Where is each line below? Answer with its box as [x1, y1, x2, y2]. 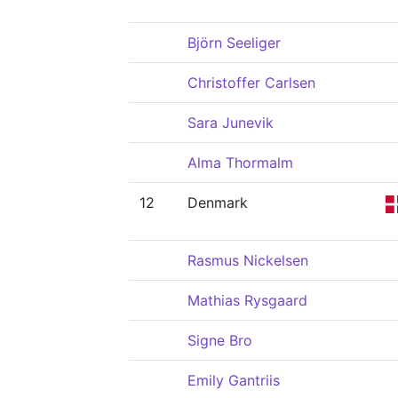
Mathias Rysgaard [187, 291, 307, 309]
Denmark [187, 194, 248, 211]
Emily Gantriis [187, 371, 280, 389]
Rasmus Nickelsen [187, 251, 308, 269]
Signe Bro [187, 331, 252, 349]
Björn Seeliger [187, 34, 281, 52]
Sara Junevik [187, 114, 274, 131]
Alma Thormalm [187, 154, 293, 171]
